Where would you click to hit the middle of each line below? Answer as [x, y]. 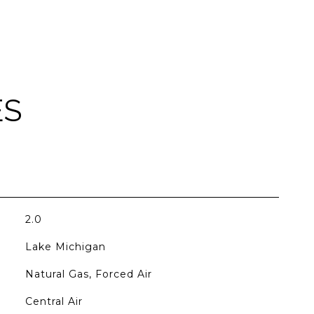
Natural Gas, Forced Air [88, 274]
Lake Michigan [65, 247]
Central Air [54, 301]
